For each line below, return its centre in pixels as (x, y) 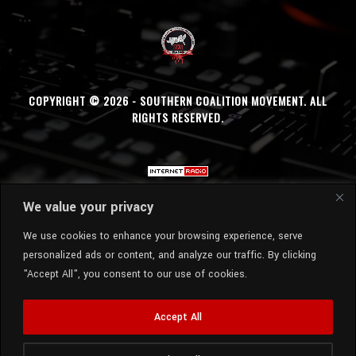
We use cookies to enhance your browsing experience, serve (163, 236)
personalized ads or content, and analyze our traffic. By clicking (170, 255)
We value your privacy (88, 207)
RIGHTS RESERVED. (178, 117)
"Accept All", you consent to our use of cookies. (135, 274)
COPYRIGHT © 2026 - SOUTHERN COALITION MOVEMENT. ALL (178, 100)
